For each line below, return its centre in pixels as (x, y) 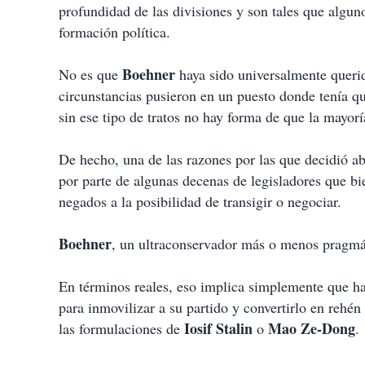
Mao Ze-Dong (312, 328)
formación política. (114, 32)
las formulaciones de (121, 328)
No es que (90, 74)
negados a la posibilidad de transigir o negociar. (200, 201)
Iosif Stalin (218, 328)
